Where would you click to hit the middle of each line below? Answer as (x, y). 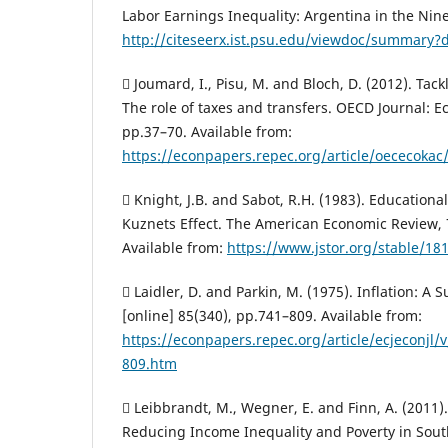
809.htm (149, 364)
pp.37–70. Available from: (207, 132)
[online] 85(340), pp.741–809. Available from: (272, 316)
